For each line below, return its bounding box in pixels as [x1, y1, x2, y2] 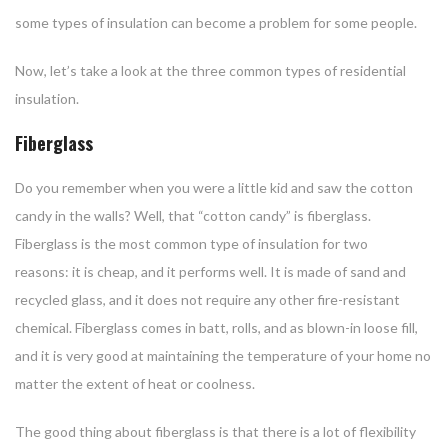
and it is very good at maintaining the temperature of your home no [15, 347, 431, 365]
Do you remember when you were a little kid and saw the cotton [15, 179, 413, 197]
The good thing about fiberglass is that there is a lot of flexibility [15, 423, 416, 441]
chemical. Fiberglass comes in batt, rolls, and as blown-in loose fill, [15, 319, 418, 337]
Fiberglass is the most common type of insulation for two [15, 235, 368, 253]
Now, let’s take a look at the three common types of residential [15, 62, 406, 80]
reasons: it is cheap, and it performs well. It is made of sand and [15, 263, 406, 281]
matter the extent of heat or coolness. [15, 375, 261, 393]
